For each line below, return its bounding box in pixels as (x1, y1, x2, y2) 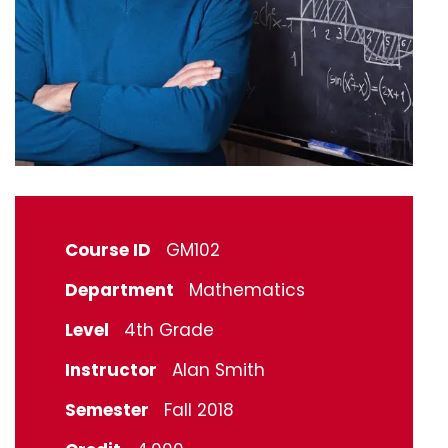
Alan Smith (172, 357, 265, 382)
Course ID (65, 237, 151, 262)
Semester (65, 397, 149, 422)
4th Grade (124, 317, 214, 342)
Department (65, 277, 174, 302)
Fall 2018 (164, 397, 234, 422)
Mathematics (189, 277, 305, 302)
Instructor (65, 357, 157, 382)
